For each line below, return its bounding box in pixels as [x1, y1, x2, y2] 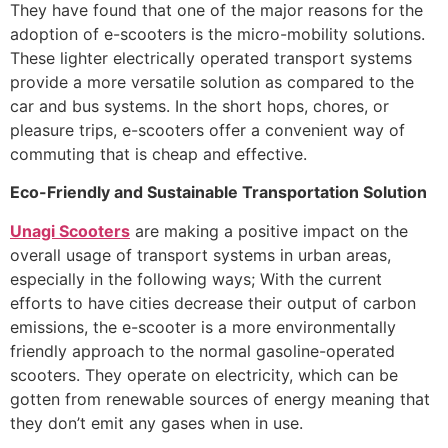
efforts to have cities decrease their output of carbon [10, 292, 416, 313]
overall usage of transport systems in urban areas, [10, 244, 391, 265]
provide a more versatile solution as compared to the [10, 71, 414, 92]
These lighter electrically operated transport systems [10, 47, 412, 68]
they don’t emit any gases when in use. [10, 412, 303, 433]
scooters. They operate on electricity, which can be [10, 364, 398, 385]
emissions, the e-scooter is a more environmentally [10, 316, 396, 337]
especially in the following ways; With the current [10, 268, 382, 289]
